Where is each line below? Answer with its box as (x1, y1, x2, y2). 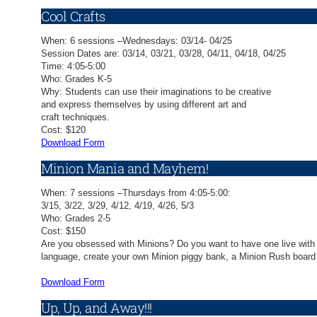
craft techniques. (41, 112, 110, 123)
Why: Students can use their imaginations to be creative (41, 86, 271, 98)
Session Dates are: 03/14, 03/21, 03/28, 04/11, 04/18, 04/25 (41, 48, 286, 59)
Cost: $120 (41, 125, 86, 136)
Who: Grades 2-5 (41, 213, 110, 224)
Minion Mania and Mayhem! (41, 158, 208, 177)
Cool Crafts (41, 6, 105, 25)
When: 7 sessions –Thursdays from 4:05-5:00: (41, 188, 231, 199)
